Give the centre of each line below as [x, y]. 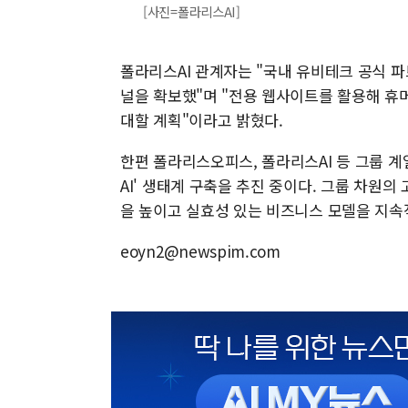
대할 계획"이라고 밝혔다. [202, 120]
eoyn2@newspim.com [200, 251]
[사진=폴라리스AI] [192, 11]
